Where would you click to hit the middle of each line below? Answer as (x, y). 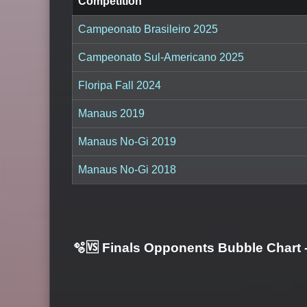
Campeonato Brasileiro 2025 (148, 29)
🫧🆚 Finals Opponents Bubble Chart (188, 248)
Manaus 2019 (111, 113)
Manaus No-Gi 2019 (127, 141)
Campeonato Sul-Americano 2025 (161, 57)
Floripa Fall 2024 (120, 85)
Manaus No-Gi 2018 (127, 169)
